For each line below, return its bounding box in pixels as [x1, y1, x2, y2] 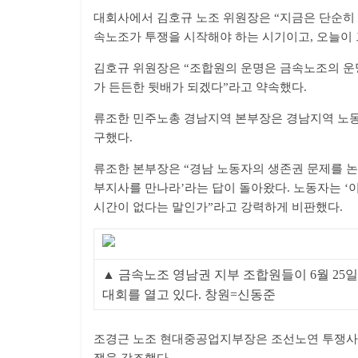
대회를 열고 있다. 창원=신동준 [102, 288, 276, 301]
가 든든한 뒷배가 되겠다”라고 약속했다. [93, 81, 307, 93]
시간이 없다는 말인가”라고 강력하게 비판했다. [93, 201, 343, 213]
